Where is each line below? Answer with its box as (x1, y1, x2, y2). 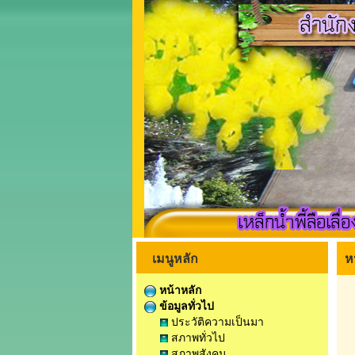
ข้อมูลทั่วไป (156, 297, 214, 313)
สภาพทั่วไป (168, 329, 225, 345)
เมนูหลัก (152, 249, 198, 267)
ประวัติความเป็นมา (168, 313, 264, 329)
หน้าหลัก (156, 281, 201, 297)
